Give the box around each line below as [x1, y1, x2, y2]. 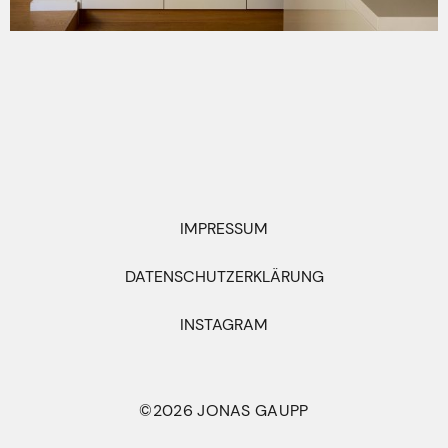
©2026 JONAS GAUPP [139, 399, 309, 421]
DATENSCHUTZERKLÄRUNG [124, 265, 324, 287]
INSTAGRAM [180, 313, 268, 335]
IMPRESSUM [180, 217, 268, 239]
